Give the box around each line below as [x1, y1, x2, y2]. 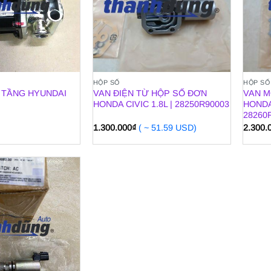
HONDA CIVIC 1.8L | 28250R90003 [93, 99, 229, 109]
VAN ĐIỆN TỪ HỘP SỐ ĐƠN [93, 88, 207, 99]
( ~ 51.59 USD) [138, 122, 197, 132]
